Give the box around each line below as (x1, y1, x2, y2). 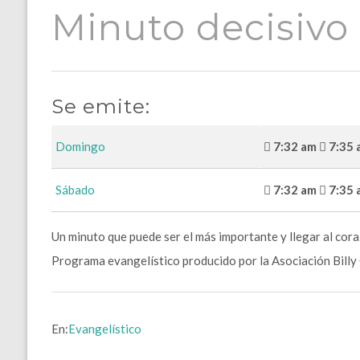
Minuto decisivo (51, 5, 349, 49)
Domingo (55, 139, 105, 154)
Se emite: (51, 94, 150, 119)
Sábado (55, 182, 95, 198)
